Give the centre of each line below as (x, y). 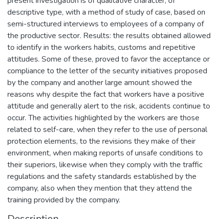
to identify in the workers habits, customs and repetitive (101, 47)
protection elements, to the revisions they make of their (101, 141)
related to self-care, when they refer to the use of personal (107, 130)
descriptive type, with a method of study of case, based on (106, 12)
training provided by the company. (64, 200)
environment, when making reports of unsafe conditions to (105, 153)
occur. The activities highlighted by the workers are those (103, 118)
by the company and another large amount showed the (100, 83)
